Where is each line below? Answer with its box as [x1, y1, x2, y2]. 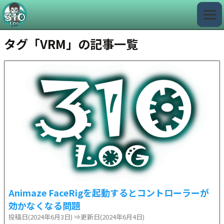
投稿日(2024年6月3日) [8, 212, 72, 222]
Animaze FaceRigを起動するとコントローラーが [8, 186, 209, 199]
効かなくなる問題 [8, 199, 80, 212]
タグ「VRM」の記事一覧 [4, 35, 138, 52]
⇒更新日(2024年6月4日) [74, 212, 144, 222]
